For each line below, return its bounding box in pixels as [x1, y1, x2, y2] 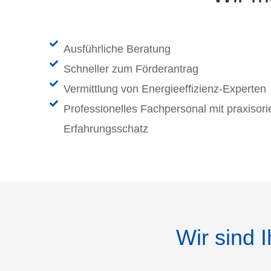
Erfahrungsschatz [63, 123, 148, 135]
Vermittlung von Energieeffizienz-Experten [63, 83, 266, 96]
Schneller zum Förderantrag [63, 63, 198, 76]
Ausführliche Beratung [63, 43, 171, 56]
